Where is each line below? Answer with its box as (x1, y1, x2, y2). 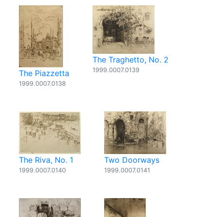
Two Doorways (104, 155, 159, 165)
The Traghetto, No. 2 (93, 55, 169, 64)
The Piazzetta (19, 68, 69, 78)
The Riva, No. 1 (19, 155, 73, 165)
